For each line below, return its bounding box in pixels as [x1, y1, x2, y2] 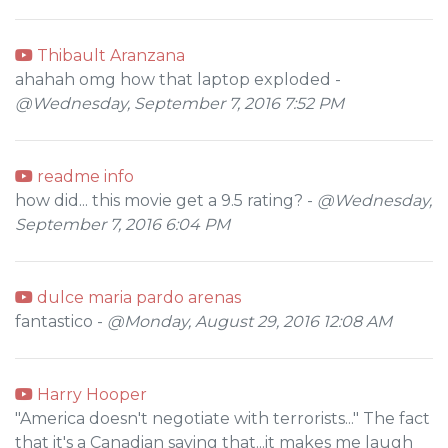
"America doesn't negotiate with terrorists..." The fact [15, 409, 430, 428]
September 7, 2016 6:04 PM [15, 215, 230, 234]
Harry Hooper [33, 385, 147, 404]
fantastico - [15, 312, 107, 331]
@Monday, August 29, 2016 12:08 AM [107, 312, 392, 331]
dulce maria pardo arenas [33, 288, 241, 307]
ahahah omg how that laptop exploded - [15, 70, 341, 89]
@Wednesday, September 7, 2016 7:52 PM [15, 94, 344, 113]
